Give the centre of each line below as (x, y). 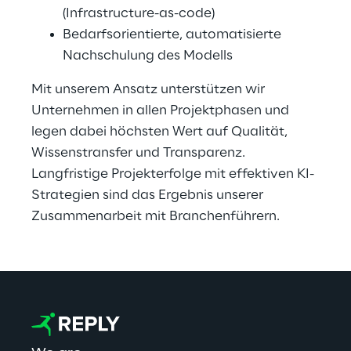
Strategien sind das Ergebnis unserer (149, 195)
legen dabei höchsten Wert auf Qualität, (161, 132)
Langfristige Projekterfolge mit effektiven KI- (173, 174)
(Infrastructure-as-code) (139, 14)
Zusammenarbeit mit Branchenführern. (156, 217)
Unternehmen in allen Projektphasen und (162, 111)
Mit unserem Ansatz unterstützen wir (150, 90)
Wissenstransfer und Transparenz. (140, 153)
